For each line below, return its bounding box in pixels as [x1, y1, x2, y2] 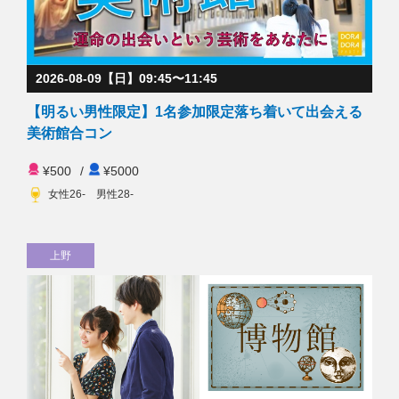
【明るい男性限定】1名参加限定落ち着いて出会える [27, 103, 363, 119]
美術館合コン [27, 125, 127, 141]
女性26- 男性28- [48, 187, 134, 200]
